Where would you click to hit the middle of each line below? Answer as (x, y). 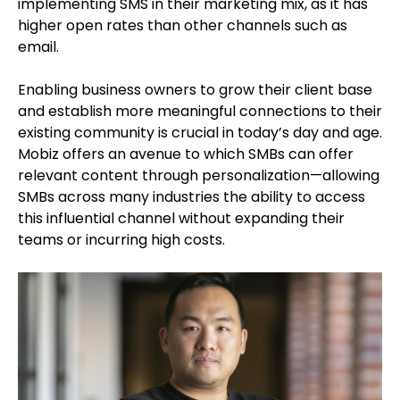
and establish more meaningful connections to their (200, 111)
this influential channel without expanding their (181, 218)
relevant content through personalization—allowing (199, 175)
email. (38, 47)
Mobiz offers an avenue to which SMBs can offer (186, 154)
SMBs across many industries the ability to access (192, 197)
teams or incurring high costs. (125, 240)
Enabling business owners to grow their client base (195, 90)
